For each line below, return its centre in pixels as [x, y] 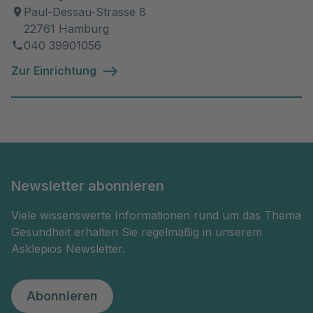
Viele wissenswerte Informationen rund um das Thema [156, 216]
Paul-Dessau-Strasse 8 [85, 12]
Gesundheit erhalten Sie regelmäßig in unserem [137, 232]
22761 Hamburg [66, 28]
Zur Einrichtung [54, 70]
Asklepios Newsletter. [68, 249]
